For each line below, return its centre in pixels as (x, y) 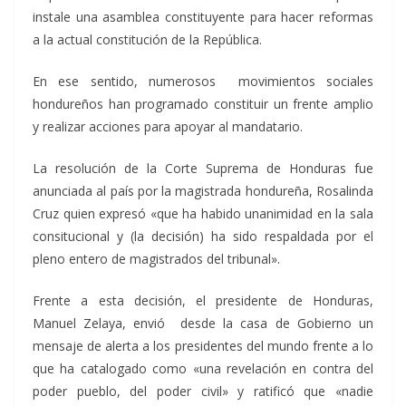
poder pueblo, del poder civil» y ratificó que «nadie (203, 391)
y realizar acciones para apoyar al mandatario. (168, 126)
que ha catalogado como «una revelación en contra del (203, 368)
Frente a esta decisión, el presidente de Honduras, (203, 300)
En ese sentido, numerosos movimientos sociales (203, 81)
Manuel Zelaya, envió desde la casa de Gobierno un (203, 323)
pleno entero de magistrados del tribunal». (156, 259)
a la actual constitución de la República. (147, 39)
